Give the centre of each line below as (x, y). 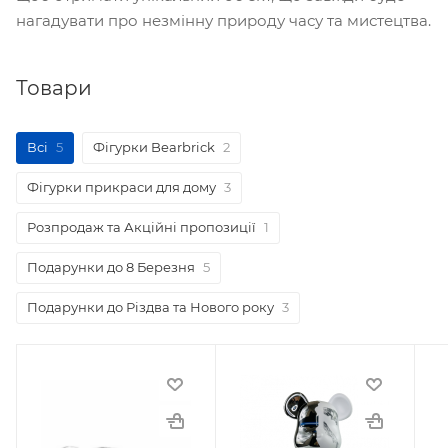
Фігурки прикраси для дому (121, 186)
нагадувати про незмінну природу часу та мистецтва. (223, 20)
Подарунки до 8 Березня (111, 266)
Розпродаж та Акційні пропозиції (141, 226)
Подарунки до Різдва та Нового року (150, 306)
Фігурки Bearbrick (154, 146)
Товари (54, 87)
